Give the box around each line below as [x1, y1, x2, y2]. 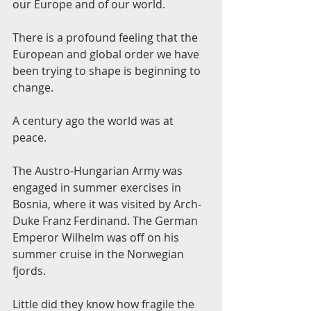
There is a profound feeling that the [12, 30, 201, 45]
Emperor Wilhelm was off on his [12, 230, 182, 245]
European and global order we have [12, 47, 202, 62]
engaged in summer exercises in [12, 180, 184, 195]
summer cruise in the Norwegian [12, 246, 187, 262]
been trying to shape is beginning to [12, 63, 203, 78]
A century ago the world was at [12, 113, 176, 128]
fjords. [12, 263, 46, 278]
